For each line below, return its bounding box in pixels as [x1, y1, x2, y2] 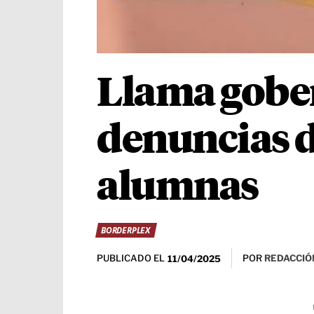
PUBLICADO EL [97, 252, 165, 264]
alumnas [97, 169, 259, 208]
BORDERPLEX [101, 224, 150, 236]
